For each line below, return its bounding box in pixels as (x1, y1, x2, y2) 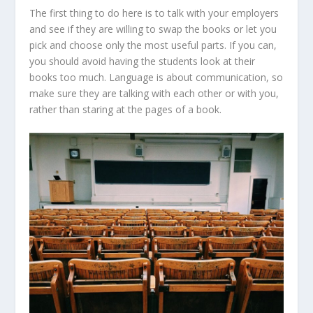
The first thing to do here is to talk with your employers (29, 6, 279, 20)
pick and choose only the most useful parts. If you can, (29, 38, 277, 52)
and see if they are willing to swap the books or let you (29, 22, 277, 36)
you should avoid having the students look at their (29, 54, 256, 68)
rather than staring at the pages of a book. (29, 102, 222, 116)
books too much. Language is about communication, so (29, 70, 284, 84)
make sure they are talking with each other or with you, (29, 86, 279, 100)
